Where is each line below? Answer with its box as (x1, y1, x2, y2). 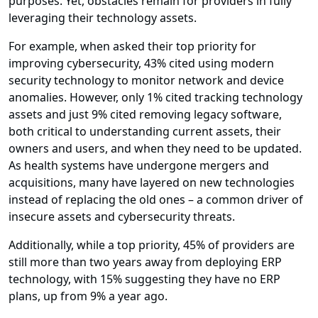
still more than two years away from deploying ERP (9, 254, 282, 270)
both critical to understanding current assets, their (9, 124, 281, 140)
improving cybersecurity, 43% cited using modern (9, 55, 274, 72)
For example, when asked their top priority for (9, 38, 256, 55)
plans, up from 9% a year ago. (9, 288, 168, 305)
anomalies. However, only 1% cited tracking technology (9, 89, 302, 106)
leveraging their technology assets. (9, 10, 197, 26)
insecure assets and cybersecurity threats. (9, 209, 235, 225)
